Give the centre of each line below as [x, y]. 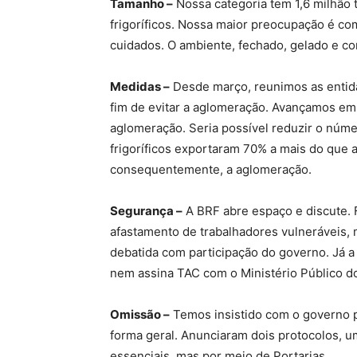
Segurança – [146, 210]
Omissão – [140, 314]
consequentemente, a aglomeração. [211, 169]
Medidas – [140, 86]
